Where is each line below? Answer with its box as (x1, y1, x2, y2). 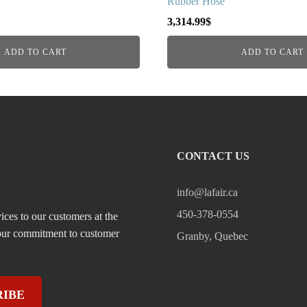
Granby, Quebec (176, 230, 248, 242)
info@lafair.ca (176, 186, 238, 198)
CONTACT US (176, 149, 249, 162)
